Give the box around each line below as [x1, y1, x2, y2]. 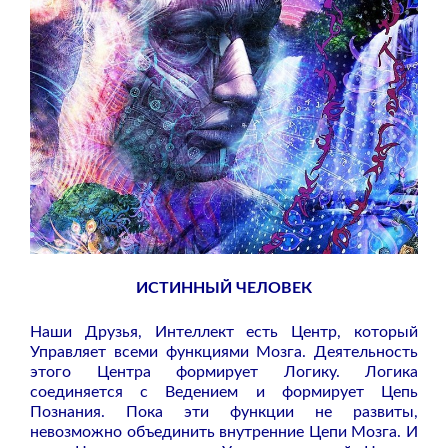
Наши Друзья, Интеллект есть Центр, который [30, 324, 418, 341]
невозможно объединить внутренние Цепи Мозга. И [30, 424, 418, 441]
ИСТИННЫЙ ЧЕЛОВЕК [136, 280, 312, 297]
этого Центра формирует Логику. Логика [30, 364, 418, 381]
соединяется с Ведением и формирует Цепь [30, 384, 418, 401]
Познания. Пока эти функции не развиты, [30, 404, 418, 421]
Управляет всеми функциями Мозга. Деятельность [30, 344, 418, 361]
